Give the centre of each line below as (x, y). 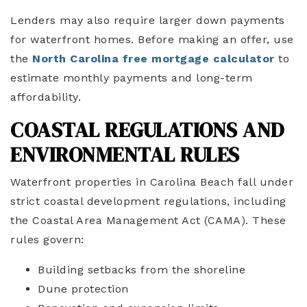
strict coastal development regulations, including (148, 201)
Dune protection (83, 289)
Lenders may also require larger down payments (148, 20)
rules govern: (47, 240)
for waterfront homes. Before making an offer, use (152, 39)
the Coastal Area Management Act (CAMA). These (148, 220)
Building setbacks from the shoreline (142, 270)
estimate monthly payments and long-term (132, 78)
